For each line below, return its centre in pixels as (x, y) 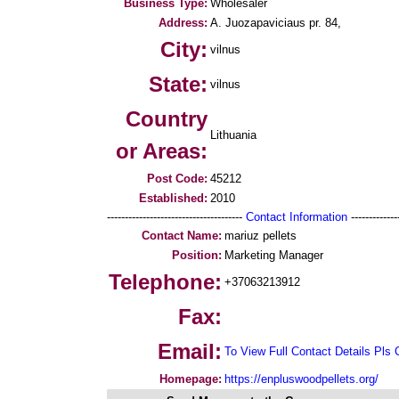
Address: (183, 23)
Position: (197, 255)
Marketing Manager (274, 255)
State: (178, 84)
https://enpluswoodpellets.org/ (301, 379)
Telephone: (165, 282)
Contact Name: (182, 236)
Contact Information (297, 217)
